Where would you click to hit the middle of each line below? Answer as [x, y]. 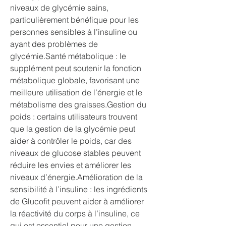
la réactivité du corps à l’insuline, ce [75, 213]
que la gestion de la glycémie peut [73, 129]
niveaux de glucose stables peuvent [75, 153]
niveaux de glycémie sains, [59, 8]
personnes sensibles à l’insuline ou [74, 32]
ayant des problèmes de [54, 44]
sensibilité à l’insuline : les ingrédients [79, 189]
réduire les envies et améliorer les [71, 165]
